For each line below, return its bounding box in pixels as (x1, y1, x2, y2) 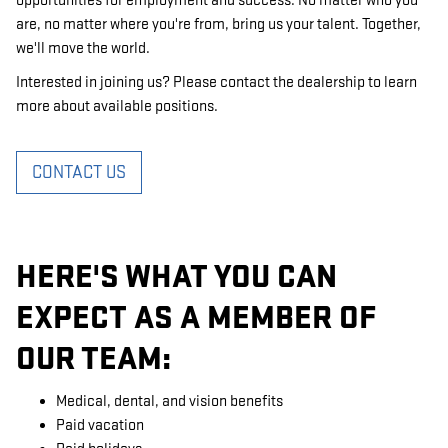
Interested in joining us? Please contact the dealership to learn (16, 72, 417, 92)
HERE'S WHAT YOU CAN (16, 256, 337, 297)
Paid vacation (56, 416, 144, 435)
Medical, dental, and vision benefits (56, 392, 283, 411)
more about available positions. (16, 96, 218, 116)
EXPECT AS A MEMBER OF (16, 297, 376, 338)
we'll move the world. (16, 38, 150, 58)
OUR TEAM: (16, 338, 171, 379)
